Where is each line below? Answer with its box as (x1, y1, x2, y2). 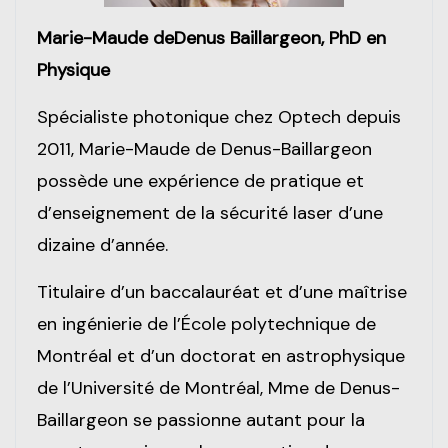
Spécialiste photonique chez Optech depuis (37, 105, 401, 130)
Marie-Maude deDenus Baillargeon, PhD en (37, 26, 386, 51)
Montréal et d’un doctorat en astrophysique (37, 344, 405, 369)
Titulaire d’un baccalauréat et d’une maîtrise (37, 280, 407, 305)
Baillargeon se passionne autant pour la (37, 408, 365, 433)
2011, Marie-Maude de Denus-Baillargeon (37, 137, 372, 162)
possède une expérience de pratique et (37, 169, 364, 194)
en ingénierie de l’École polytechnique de (37, 312, 376, 337)
